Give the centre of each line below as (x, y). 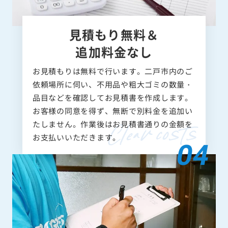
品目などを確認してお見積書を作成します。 (112, 97)
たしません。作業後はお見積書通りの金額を (112, 124)
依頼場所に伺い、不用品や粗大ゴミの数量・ (112, 84)
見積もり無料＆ (114, 34)
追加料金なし (114, 51)
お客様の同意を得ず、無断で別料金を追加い (112, 110)
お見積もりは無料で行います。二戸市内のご (112, 71)
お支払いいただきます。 (76, 137)
